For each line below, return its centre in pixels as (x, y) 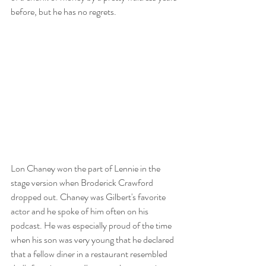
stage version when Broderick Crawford (83, 182)
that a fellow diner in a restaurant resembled (90, 254)
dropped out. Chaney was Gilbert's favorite (89, 197)
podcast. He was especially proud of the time (92, 225)
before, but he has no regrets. (64, 12)
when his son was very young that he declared (93, 239)
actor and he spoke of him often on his (80, 211)
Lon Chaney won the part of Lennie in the (86, 168)
